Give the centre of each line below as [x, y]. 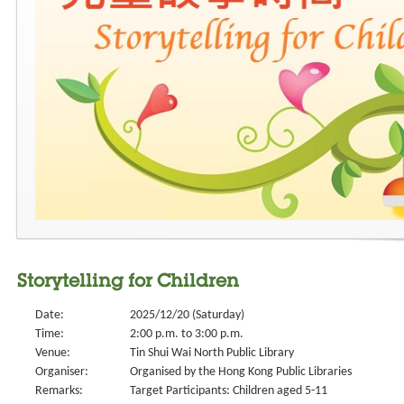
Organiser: [62, 372]
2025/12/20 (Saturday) [187, 315]
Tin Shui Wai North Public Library [212, 353]
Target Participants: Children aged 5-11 [229, 391]
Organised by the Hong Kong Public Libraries [241, 372]
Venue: [53, 353]
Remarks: [59, 391]
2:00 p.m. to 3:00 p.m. [187, 334]
